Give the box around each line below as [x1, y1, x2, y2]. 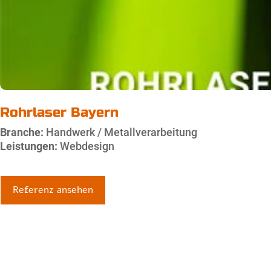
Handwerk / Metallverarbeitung [44, 126, 197, 139]
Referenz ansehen [13, 183, 93, 197]
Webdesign [57, 140, 114, 153]
